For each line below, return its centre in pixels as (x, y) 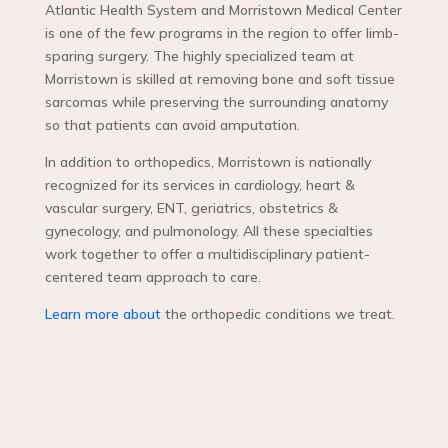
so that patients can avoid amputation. (172, 125)
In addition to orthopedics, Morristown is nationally (207, 162)
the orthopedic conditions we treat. (277, 314)
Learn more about (102, 314)
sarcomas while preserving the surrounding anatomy (216, 102)
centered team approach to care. (152, 277)
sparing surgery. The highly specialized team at (199, 56)
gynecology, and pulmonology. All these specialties (208, 231)
